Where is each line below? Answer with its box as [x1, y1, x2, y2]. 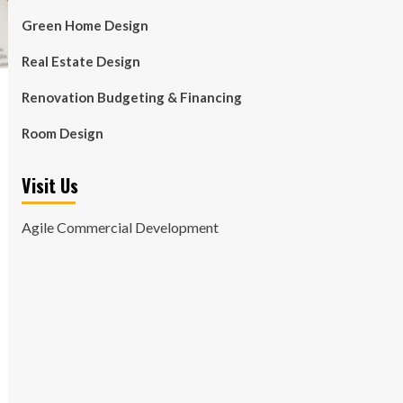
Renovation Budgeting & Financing [21, 89, 242, 105]
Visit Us [21, 172, 78, 199]
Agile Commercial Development [21, 219, 219, 236]
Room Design [21, 125, 103, 141]
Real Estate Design [21, 53, 140, 69]
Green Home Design [21, 17, 148, 33]
